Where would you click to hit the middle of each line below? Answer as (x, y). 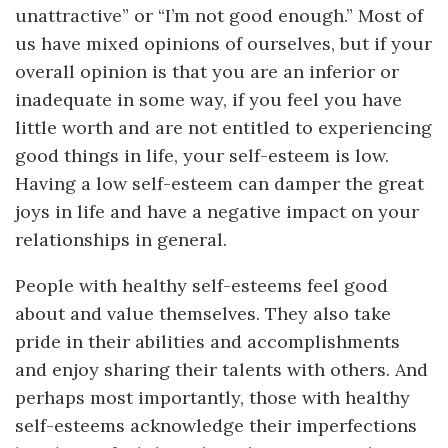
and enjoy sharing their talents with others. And (221, 369)
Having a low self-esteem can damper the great (219, 183)
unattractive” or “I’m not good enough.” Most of (219, 15)
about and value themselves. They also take (203, 313)
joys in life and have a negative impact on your (217, 211)
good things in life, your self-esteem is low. (202, 155)
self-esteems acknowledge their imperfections (216, 425)
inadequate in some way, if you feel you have (208, 99)
